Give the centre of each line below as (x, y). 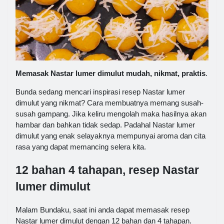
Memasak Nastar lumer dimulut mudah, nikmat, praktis (110, 73)
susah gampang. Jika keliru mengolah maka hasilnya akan (111, 114)
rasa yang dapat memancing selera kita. (81, 147)
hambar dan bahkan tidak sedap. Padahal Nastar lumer (105, 125)
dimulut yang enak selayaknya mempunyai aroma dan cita (110, 136)
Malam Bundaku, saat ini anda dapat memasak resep (102, 209)
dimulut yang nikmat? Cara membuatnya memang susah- (109, 103)
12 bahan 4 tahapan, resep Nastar (107, 170)
